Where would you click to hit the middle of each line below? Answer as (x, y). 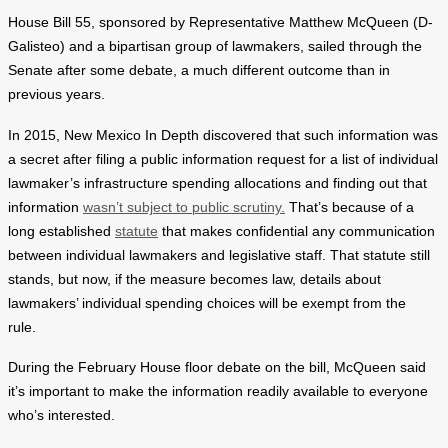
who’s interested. (61, 416)
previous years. (58, 95)
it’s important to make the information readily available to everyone (218, 392)
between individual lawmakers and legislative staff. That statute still (219, 255)
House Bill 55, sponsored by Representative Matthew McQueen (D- (220, 23)
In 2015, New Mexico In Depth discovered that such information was (223, 135)
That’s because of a (349, 207)
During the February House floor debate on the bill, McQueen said (217, 368)
